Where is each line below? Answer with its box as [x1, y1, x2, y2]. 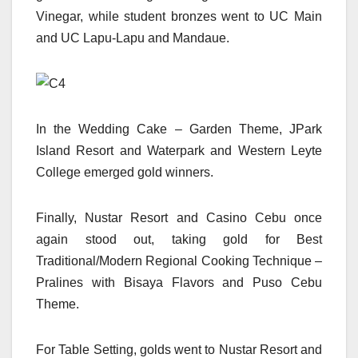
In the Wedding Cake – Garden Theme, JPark [36, 122, 322, 137]
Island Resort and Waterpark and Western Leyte [36, 144, 322, 158]
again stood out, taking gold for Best [36, 233, 322, 247]
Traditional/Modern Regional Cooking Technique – [36, 254, 322, 268]
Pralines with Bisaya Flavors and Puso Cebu [36, 276, 322, 290]
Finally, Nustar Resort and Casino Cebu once [36, 211, 322, 225]
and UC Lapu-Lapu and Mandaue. [36, 31, 229, 46]
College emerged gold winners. [36, 165, 213, 180]
